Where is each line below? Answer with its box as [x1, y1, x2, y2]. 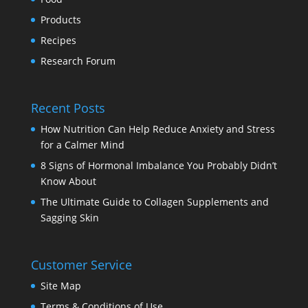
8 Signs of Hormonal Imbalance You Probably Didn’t [40, 159, 277, 173]
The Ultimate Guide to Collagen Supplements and [40, 195, 269, 209]
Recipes [40, 34, 76, 47]
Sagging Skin [40, 211, 99, 225]
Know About [40, 175, 96, 188]
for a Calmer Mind [40, 138, 124, 152]
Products [40, 13, 81, 26]
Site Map [40, 279, 81, 293]
